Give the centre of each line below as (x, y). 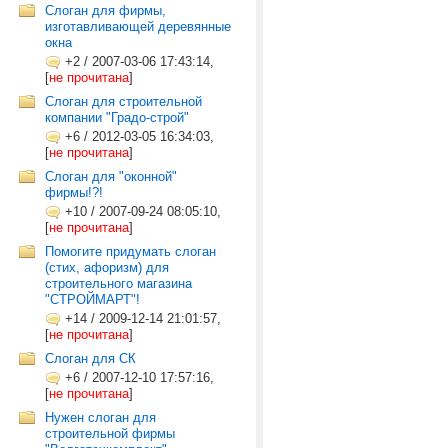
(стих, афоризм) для (107, 267)
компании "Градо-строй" (117, 117)
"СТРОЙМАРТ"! (92, 299)
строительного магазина (118, 283)
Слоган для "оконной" (111, 176)
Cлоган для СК (90, 358)
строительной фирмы (110, 433)
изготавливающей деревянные (138, 26)
